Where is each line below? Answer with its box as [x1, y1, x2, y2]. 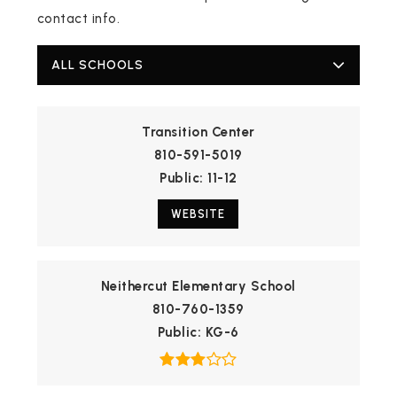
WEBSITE [171, 207, 226, 222]
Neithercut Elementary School [100, 278, 296, 295]
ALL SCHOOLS [51, 58, 144, 74]
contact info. [36, 11, 121, 27]
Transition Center [142, 124, 255, 141]
